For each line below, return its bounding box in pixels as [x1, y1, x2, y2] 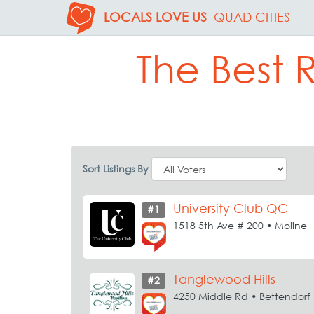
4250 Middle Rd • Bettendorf [173, 290, 310, 302]
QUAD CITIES [214, 10, 290, 25]
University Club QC [173, 201, 288, 216]
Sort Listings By [83, 163, 149, 175]
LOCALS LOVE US [104, 10, 207, 25]
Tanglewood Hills [173, 272, 275, 287]
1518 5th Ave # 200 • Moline [173, 219, 307, 231]
